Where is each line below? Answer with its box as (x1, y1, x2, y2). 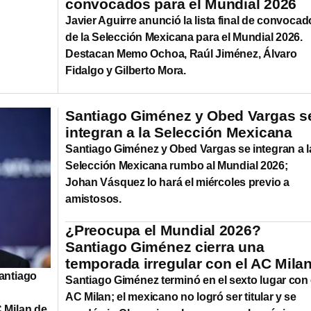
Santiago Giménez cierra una (65, 238, 264, 255)
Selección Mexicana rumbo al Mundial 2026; (65, 159, 288, 171)
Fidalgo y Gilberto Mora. (65, 64, 187, 76)
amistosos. (65, 192, 122, 205)
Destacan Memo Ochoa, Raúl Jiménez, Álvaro (65, 47, 297, 60)
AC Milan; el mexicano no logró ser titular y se (65, 290, 296, 303)
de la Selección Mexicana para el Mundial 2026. (65, 31, 303, 43)
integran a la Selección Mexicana (65, 124, 292, 140)
